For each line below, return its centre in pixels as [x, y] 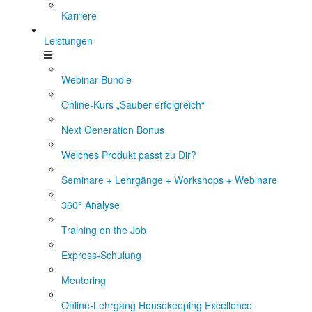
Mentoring [84, 280]
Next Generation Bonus [113, 130]
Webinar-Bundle [96, 79]
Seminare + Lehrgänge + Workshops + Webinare [169, 180]
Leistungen [68, 40]
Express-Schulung [101, 255]
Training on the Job [104, 230]
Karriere [79, 15]
